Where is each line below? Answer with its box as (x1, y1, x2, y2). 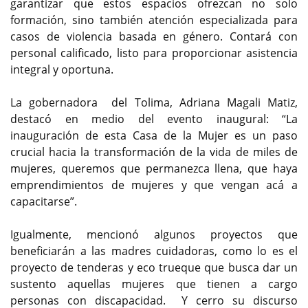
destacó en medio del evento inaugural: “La (10, 111, 298, 127)
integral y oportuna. (10, 62, 113, 78)
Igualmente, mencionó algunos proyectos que (10, 227, 298, 243)
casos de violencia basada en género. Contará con (10, 29, 298, 45)
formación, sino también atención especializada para (10, 12, 298, 28)
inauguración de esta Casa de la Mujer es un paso (10, 128, 298, 144)
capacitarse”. (10, 194, 77, 210)
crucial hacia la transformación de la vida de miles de (10, 144, 298, 160)
